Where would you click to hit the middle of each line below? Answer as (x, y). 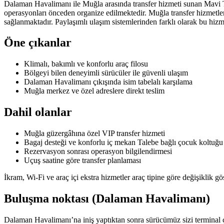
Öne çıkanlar (38, 43)
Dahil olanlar (38, 112)
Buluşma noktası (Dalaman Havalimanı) (107, 199)
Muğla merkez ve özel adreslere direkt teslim (94, 91)
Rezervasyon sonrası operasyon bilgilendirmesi (98, 151)
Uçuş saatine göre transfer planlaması (82, 160)
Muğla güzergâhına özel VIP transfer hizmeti (94, 133)
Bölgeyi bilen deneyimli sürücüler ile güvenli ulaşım (106, 73)
